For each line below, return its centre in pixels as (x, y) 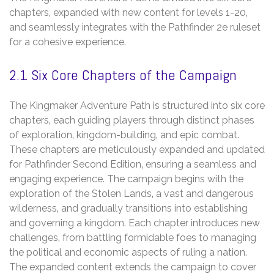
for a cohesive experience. (68, 42)
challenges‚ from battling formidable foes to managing (133, 237)
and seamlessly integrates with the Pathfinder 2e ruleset (135, 27)
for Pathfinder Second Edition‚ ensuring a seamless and (133, 164)
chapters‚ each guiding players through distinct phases (132, 120)
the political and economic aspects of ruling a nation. (128, 252)
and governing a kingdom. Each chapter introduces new (135, 223)
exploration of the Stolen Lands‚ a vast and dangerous (131, 193)
